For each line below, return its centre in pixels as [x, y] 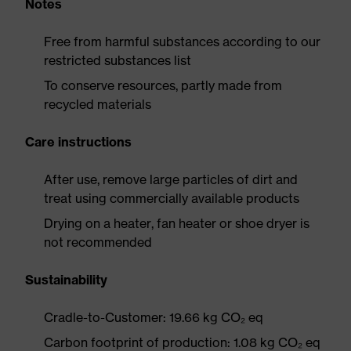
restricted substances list [118, 60]
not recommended [98, 242]
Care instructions [78, 142]
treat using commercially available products [172, 198]
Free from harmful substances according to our [182, 42]
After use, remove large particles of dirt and [171, 179]
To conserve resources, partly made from [163, 85]
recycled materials [98, 104]
